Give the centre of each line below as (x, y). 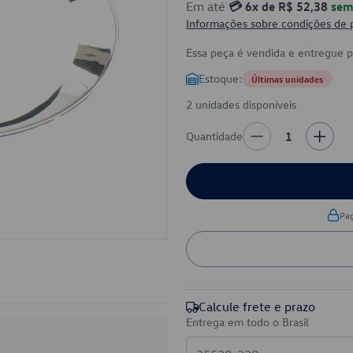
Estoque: (220, 78)
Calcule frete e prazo (257, 307)
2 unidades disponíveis (241, 104)
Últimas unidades (287, 79)
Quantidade (214, 136)
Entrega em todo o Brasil (247, 322)
